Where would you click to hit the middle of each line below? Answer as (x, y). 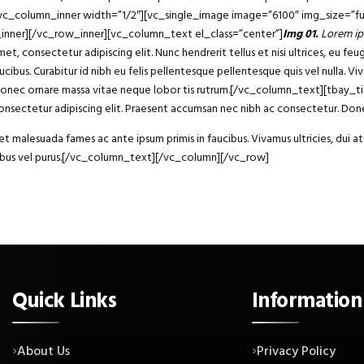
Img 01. (301, 34)
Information (307, 301)
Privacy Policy (297, 351)
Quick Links (65, 301)
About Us (44, 351)
